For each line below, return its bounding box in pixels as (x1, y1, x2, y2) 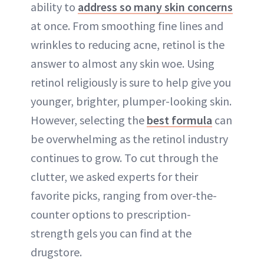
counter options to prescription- (31, 206, 191, 222)
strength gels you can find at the (31, 225, 192, 240)
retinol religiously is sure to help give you (31, 74, 231, 90)
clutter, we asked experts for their (31, 169, 198, 184)
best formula (147, 112, 212, 127)
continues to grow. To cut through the (31, 150, 218, 165)
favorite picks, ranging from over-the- (31, 187, 217, 203)
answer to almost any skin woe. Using (31, 55, 214, 71)
